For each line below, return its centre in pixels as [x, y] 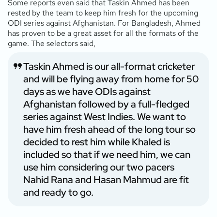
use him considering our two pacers [99, 167]
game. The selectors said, [52, 43]
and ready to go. [58, 192]
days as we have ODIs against [87, 91]
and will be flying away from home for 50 [111, 79]
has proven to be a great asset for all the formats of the [103, 33]
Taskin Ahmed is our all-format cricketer [109, 66]
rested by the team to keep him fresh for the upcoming [103, 13]
